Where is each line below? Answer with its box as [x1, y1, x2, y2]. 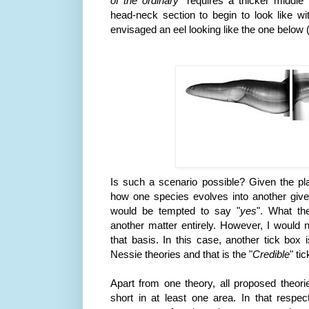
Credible [252, 248, 290, 260]
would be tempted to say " [110, 204, 240, 217]
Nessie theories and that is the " [110, 248, 252, 260]
